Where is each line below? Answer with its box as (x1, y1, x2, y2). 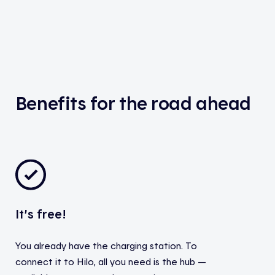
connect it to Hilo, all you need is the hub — (15, 256, 206, 268)
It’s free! (15, 206, 66, 222)
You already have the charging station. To (15, 240, 197, 252)
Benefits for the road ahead (15, 91, 251, 114)
